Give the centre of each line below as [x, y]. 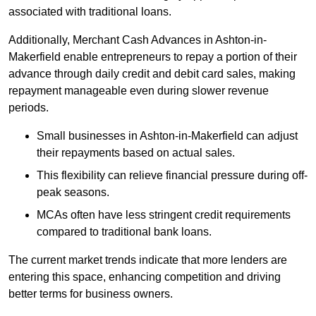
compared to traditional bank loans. [124, 232]
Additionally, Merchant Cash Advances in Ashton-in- [138, 40]
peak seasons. [73, 193]
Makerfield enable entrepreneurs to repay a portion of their [153, 57]
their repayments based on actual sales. [136, 153]
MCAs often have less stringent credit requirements [164, 215]
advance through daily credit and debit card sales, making [152, 74]
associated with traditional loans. [90, 12]
